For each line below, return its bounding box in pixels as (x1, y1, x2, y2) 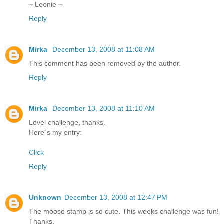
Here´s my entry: (29, 128, 82, 136)
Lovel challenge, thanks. (29, 118, 105, 126)
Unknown (29, 193, 61, 201)
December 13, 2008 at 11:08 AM (52, 45, 155, 53)
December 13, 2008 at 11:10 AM (52, 104, 155, 112)
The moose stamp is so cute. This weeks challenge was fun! (29, 207, 219, 215)
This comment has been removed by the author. (29, 59, 181, 67)
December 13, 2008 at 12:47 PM (64, 193, 167, 201)
